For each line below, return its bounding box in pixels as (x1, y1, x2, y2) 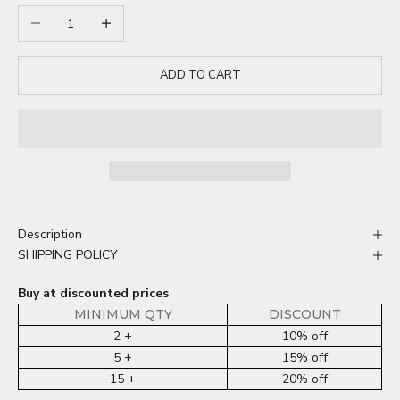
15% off (281, 349, 328, 367)
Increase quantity (87, 7, 187, 25)
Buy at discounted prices (18, 285, 169, 303)
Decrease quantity (18, 7, 122, 25)
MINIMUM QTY (73, 306, 172, 323)
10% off (281, 328, 328, 346)
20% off (281, 371, 328, 388)
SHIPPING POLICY (18, 246, 118, 264)
